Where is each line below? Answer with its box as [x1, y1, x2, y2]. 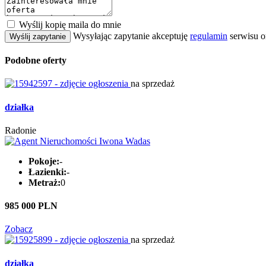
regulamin [190, 30, 227, 41]
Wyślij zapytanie [9, 31, 66, 41]
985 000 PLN [5, 201, 58, 211]
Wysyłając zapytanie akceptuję [73, 30, 190, 41]
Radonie [5, 125, 36, 135]
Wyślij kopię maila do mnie [19, 19, 121, 30]
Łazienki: [28, 166, 66, 177]
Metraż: [28, 177, 61, 188]
